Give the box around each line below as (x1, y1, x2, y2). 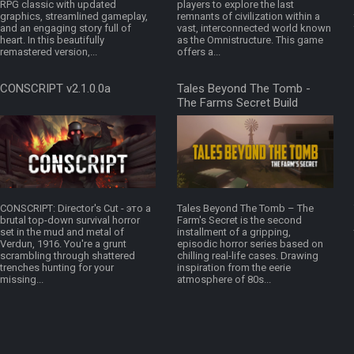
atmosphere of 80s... (177, 273, 271, 286)
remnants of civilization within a (177, 10, 320, 23)
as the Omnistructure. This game (177, 34, 323, 47)
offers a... (177, 46, 220, 58)
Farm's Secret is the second (177, 214, 302, 227)
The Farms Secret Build (177, 96, 298, 111)
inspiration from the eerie (177, 262, 291, 274)
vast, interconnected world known (177, 22, 331, 35)
